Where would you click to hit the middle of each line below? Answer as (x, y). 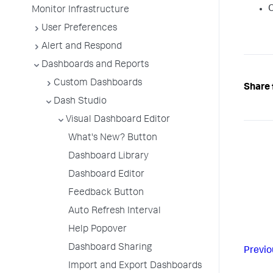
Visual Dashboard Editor (118, 120)
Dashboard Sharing (110, 248)
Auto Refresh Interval (115, 211)
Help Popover (97, 230)
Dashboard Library (108, 157)
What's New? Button (113, 138)
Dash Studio (80, 102)
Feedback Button (106, 193)
